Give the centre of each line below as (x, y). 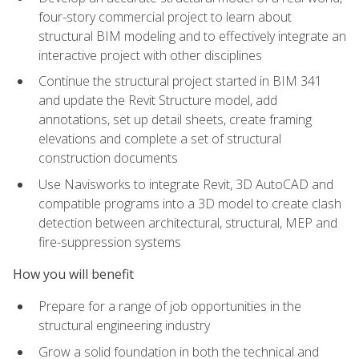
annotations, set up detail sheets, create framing (175, 120)
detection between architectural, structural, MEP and (188, 222)
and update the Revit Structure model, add (158, 101)
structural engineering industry (124, 326)
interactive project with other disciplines (150, 55)
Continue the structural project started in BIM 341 (180, 81)
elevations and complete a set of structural (160, 139)
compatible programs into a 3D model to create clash (190, 203)
